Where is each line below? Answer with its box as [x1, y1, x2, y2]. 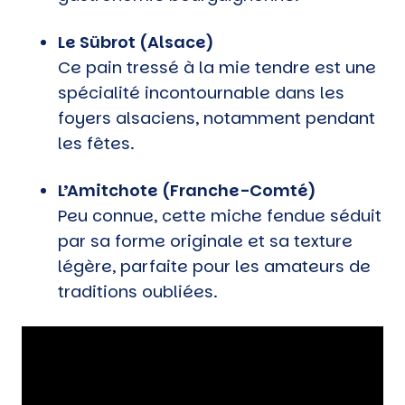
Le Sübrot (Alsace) [58, 30, 214, 53]
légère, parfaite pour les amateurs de [58, 254, 371, 278]
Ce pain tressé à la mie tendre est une [58, 55, 376, 79]
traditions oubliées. [58, 279, 218, 303]
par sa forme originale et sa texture [58, 229, 353, 252]
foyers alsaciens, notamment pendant [58, 106, 375, 129]
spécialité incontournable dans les [58, 80, 344, 104]
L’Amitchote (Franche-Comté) [58, 178, 316, 202]
